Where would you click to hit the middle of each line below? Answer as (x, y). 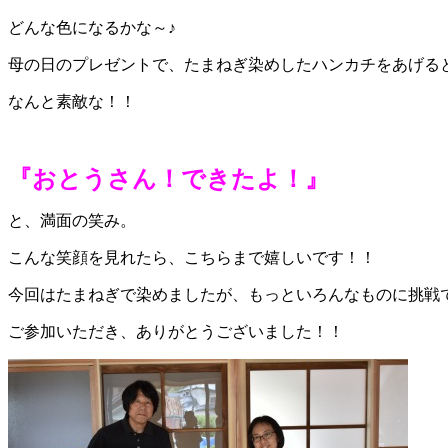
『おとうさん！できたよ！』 (168, 178)
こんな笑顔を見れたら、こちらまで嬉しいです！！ (192, 257)
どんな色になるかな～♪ (92, 27)
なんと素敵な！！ (72, 101)
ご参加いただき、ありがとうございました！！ (176, 331)
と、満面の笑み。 (72, 220)
